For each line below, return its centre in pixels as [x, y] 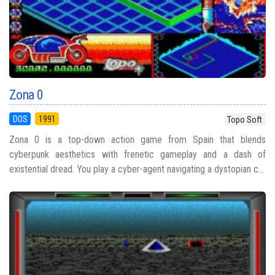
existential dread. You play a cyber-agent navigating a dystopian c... [137, 169]
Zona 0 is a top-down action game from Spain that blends [137, 139]
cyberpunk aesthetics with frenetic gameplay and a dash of [137, 154]
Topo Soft [245, 119]
